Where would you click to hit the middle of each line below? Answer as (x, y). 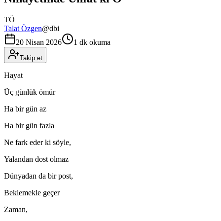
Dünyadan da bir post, (38, 176)
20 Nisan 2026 (39, 42)
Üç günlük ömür (30, 92)
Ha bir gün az (25, 109)
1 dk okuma (92, 42)
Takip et (31, 58)
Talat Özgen (23, 28)
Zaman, (16, 209)
